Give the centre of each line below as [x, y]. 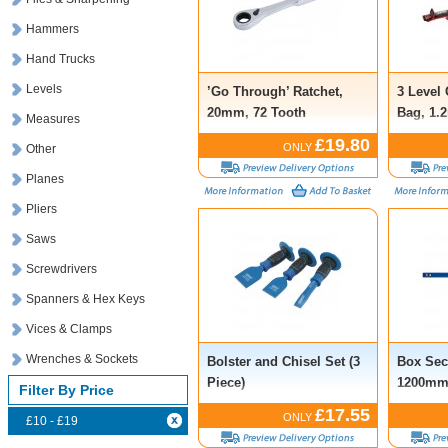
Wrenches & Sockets [82, 359]
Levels [44, 89]
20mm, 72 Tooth [256, 112]
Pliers [41, 209]
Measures [53, 119]
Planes [45, 179]
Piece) [226, 382]
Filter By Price [66, 390]
